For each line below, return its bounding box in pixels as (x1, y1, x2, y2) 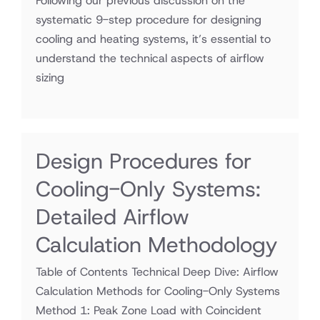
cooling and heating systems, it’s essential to (36, 31, 271, 46)
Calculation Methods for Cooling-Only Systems (36, 284, 280, 299)
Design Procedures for (36, 147, 251, 175)
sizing (36, 70, 64, 85)
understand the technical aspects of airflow (36, 51, 264, 66)
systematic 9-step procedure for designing (36, 12, 261, 27)
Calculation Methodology (36, 231, 278, 259)
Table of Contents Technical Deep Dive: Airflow (36, 264, 279, 279)
